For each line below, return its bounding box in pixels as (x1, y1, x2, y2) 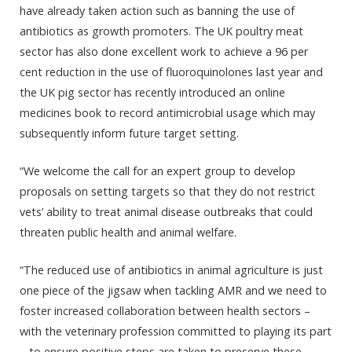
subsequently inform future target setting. (20, 125, 239, 141)
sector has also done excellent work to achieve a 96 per (20, 43, 308, 59)
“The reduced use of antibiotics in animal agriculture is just (20, 262, 323, 278)
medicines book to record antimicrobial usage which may (20, 104, 315, 120)
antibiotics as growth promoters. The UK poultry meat (20, 23, 303, 38)
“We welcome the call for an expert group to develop (20, 163, 295, 178)
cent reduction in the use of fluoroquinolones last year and (20, 64, 323, 79)
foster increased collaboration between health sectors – (20, 303, 310, 319)
